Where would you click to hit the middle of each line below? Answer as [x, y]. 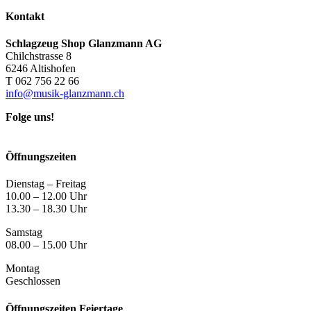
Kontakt [25, 16]
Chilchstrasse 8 [39, 56]
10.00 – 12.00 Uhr [46, 196]
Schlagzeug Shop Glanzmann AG [84, 43]
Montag [23, 269]
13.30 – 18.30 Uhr [46, 209]
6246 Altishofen [41, 68]
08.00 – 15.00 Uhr [46, 245]
